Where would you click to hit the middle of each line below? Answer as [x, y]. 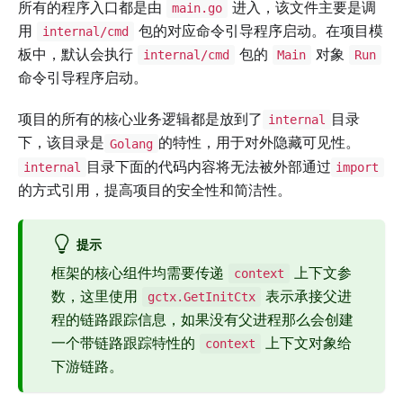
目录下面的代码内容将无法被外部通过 [208, 166]
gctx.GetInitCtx [201, 297]
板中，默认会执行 [78, 54]
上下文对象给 [306, 343]
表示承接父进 [306, 296]
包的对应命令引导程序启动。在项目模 [258, 30]
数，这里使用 [97, 296]
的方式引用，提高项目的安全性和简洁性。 [155, 189]
